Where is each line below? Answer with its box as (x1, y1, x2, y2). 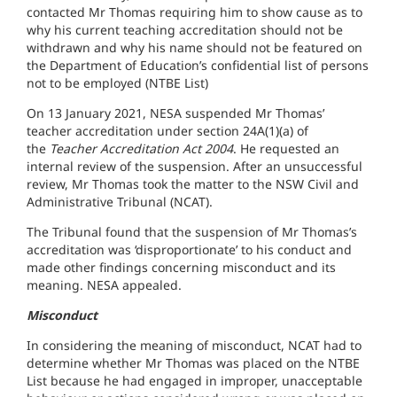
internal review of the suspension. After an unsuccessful (27, 158, 362, 175)
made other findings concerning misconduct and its (27, 259, 336, 276)
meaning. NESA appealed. (27, 276, 182, 293)
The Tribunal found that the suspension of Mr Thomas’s (27, 223, 357, 240)
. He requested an (233, 140, 339, 157)
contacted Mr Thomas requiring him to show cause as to (27, 4, 362, 20)
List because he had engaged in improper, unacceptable (27, 372, 362, 389)
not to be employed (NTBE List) (27, 74, 208, 91)
